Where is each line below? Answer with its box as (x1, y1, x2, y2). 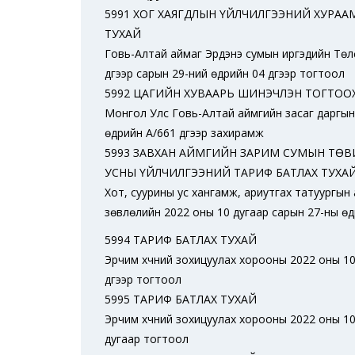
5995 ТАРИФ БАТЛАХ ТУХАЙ (105, 292, 257, 307)
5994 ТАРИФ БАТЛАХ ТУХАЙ (105, 232, 257, 247)
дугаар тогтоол (105, 331, 189, 346)
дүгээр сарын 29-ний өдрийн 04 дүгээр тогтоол (105, 66, 345, 81)
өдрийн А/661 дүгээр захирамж (105, 125, 264, 140)
